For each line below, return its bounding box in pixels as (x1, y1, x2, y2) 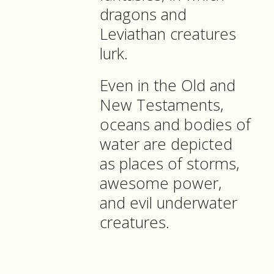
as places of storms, (100, 153, 240, 175)
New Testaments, (100, 94, 224, 116)
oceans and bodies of (100, 114, 251, 136)
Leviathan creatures (100, 23, 236, 45)
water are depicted (100, 133, 232, 155)
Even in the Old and (100, 75, 235, 97)
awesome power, (100, 172, 222, 194)
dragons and (100, 4, 187, 26)
